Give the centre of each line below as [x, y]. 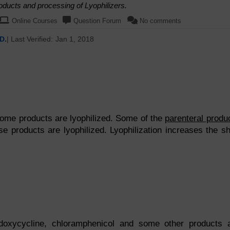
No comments [160, 21]
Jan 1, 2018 [74, 39]
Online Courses [34, 21]
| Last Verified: [30, 39]
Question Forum [97, 21]
